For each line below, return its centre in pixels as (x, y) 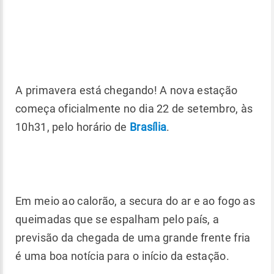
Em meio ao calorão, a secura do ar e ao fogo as (135, 201)
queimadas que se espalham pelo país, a (117, 219)
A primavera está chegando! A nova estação (127, 90)
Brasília (148, 127)
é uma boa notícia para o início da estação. (124, 256)
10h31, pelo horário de (72, 127)
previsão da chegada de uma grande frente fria (133, 237)
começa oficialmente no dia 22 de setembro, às (134, 108)
